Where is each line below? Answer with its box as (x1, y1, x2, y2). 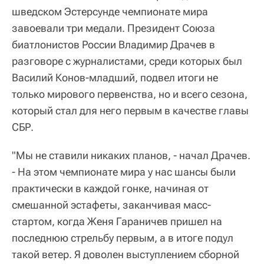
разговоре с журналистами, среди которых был (12, 55, 242, 68)
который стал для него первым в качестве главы (12, 104, 249, 117)
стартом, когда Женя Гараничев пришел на (12, 215, 222, 228)
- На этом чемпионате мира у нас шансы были (12, 166, 236, 179)
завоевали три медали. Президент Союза (12, 22, 215, 35)
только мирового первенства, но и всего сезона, (12, 88, 247, 101)
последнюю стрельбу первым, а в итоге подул (12, 232, 233, 245)
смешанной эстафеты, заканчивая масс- (12, 199, 211, 212)
